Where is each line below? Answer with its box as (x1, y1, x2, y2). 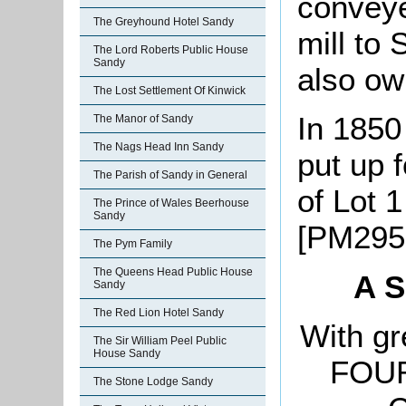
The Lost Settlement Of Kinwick (93, 84, 246, 97)
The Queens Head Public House (93, 266, 253, 278)
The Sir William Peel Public (93, 334, 227, 347)
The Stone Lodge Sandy (93, 375, 213, 388)
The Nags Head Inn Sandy (93, 140, 224, 153)
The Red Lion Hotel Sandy (93, 306, 224, 319)
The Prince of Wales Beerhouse (93, 197, 249, 209)
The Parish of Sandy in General (93, 169, 247, 181)
